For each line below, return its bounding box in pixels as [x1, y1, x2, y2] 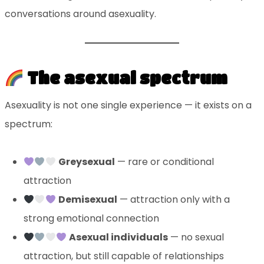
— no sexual [167, 230, 224, 245]
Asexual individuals [68, 230, 168, 245]
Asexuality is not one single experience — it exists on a [4, 98, 252, 113]
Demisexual [58, 193, 117, 207]
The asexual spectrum [23, 68, 227, 88]
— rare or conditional [114, 155, 214, 169]
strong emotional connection [23, 212, 159, 226]
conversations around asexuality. [4, 7, 156, 21]
